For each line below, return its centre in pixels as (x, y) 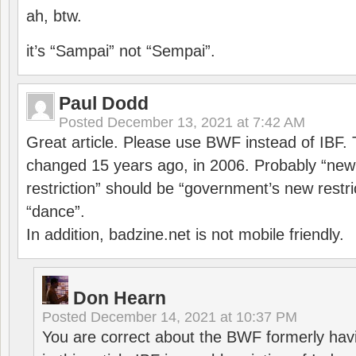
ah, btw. (54, 16)
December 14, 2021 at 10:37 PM (194, 317)
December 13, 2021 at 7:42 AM (206, 122)
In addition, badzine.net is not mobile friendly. (185, 234)
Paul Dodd (104, 103)
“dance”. (56, 211)
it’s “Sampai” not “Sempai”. (121, 51)
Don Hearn (120, 298)
